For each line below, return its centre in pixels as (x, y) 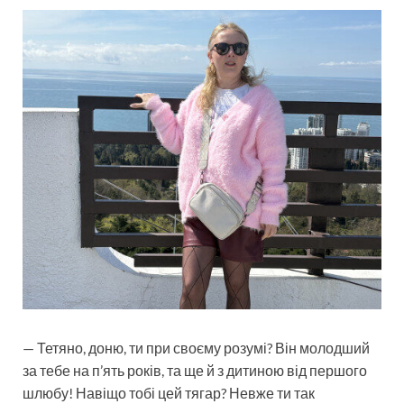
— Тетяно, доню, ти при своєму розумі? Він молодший (196, 348)
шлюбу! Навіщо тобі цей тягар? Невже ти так (169, 393)
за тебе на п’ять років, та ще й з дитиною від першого (195, 371)
